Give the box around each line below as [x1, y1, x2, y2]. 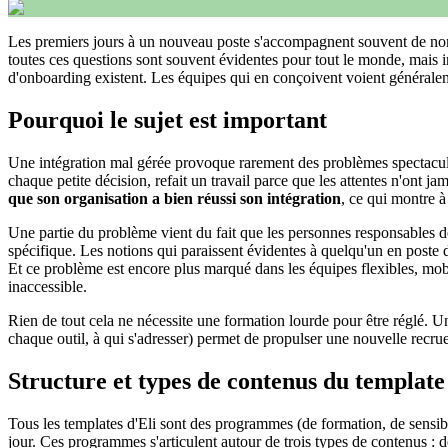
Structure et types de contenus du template [8, 367, 445, 394]
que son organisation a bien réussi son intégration [8, 189, 341, 207]
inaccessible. [8, 277, 87, 295]
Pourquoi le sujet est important [8, 106, 327, 133]
